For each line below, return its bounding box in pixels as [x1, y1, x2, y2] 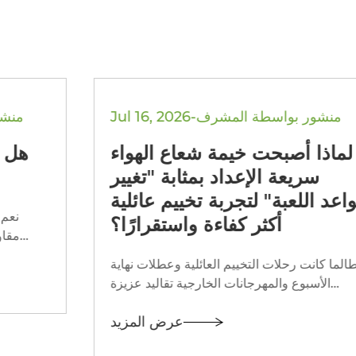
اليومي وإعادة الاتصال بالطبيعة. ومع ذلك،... [263, 314, 277, 330]
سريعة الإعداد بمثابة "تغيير [54, 165, 264, 189]
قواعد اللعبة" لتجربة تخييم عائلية [54, 189, 310, 213]
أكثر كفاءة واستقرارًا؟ [54, 213, 226, 237]
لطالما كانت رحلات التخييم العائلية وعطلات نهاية [54, 257, 307, 273]
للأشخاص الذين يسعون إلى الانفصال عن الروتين [54, 295, 303, 311]
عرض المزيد [54, 313, 128, 331]
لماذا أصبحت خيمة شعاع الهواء [54, 141, 297, 165]
